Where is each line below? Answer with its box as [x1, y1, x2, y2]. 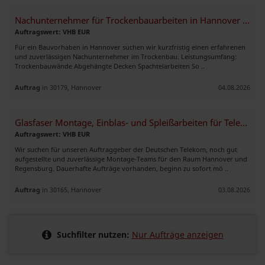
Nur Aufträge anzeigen [131, 228, 224, 240]
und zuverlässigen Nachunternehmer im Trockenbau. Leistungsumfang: [15, 51, 237, 61]
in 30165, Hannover [40, 185, 102, 194]
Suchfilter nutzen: [56, 228, 130, 240]
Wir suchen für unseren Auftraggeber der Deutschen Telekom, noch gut [15, 144, 237, 154]
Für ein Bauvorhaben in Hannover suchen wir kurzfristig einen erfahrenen [15, 42, 245, 51]
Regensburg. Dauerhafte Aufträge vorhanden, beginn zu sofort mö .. [15, 163, 228, 173]
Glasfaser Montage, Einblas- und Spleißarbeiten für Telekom [240, 116, 247, 129]
